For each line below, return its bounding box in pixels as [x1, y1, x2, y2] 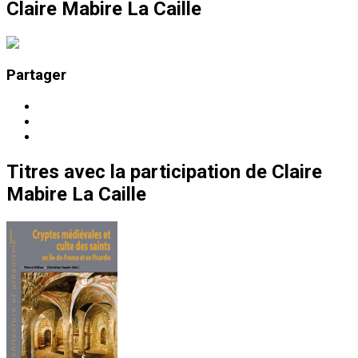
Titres [6, 161, 59, 184]
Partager [6, 66, 66, 85]
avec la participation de [64, 161, 267, 184]
